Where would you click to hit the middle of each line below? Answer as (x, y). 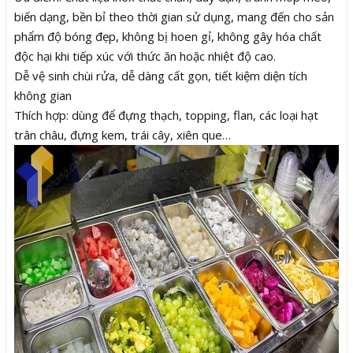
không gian (43, 95)
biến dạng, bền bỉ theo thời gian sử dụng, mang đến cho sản (174, 16)
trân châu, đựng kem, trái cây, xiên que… (124, 134)
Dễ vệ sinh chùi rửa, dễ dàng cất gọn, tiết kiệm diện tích (161, 75)
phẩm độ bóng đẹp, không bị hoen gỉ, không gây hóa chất (168, 36)
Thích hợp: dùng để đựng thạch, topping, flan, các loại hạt (166, 115)
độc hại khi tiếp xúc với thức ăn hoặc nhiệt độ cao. (145, 56)
